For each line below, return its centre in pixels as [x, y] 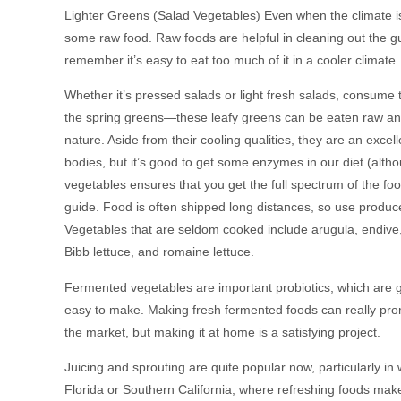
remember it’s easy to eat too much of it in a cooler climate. [232, 60]
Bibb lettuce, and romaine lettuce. [159, 252]
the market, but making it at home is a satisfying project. [222, 332]
